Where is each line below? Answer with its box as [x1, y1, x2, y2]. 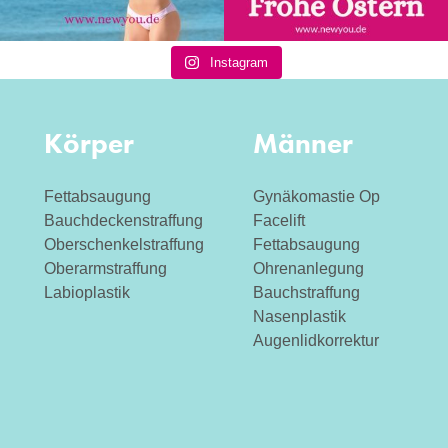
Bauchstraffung [253, 284, 361, 302]
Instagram [209, 55, 268, 71]
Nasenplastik [253, 308, 347, 326]
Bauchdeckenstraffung [43, 212, 203, 230]
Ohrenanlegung [253, 260, 365, 278]
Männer [253, 126, 354, 162]
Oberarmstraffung [43, 260, 167, 278]
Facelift [253, 212, 306, 230]
